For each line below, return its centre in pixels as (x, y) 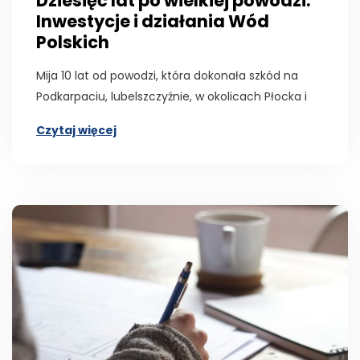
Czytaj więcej (76, 130)
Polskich (73, 42)
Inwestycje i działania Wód (153, 21)
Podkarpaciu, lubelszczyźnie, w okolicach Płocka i (172, 96)
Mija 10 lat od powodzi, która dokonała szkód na (167, 75)
